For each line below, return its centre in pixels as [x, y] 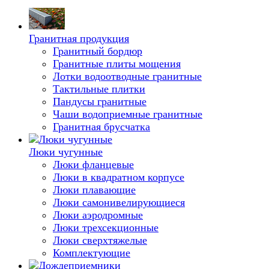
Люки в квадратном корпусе [119, 177]
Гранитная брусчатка [101, 127]
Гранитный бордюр [98, 51]
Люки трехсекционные [106, 228]
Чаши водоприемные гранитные [128, 114]
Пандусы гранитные [100, 101]
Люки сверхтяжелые [100, 240]
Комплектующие [92, 253]
